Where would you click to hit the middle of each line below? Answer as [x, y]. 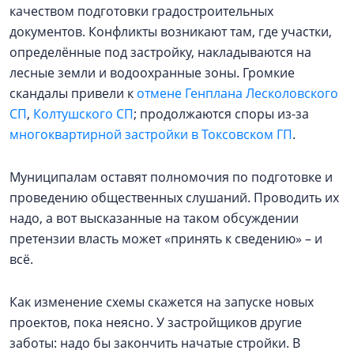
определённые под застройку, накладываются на [160, 52]
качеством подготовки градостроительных [141, 11]
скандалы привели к [73, 93]
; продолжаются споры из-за [221, 114]
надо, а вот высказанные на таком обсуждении [154, 218]
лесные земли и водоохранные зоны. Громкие [152, 73]
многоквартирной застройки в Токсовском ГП [151, 134]
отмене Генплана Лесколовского [237, 93]
